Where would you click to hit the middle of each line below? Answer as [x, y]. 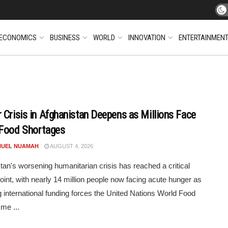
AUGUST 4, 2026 [71, 146]
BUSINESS [65, 37]
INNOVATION [147, 37]
